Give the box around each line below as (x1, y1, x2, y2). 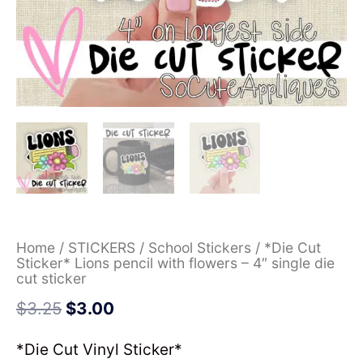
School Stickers (148, 239, 251, 257)
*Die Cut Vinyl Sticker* (16, 340, 182, 360)
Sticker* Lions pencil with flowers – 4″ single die (16, 254, 335, 272)
